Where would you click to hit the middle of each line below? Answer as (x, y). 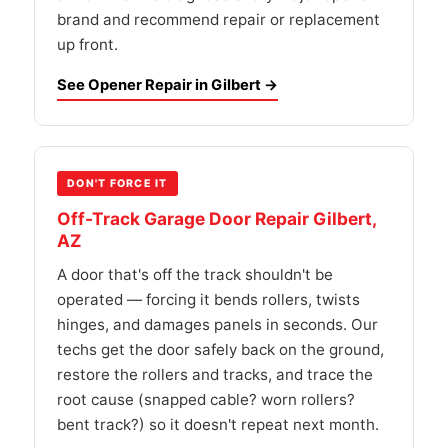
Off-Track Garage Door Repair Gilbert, (216, 218)
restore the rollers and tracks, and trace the (215, 374)
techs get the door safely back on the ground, (220, 349)
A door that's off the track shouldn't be (195, 274)
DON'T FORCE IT (117, 183)
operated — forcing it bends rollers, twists (208, 299)
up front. (87, 44)
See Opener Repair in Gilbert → (167, 85)
